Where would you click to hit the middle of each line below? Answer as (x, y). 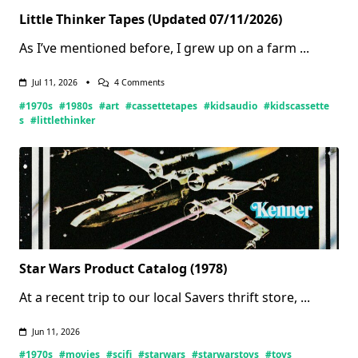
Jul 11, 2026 (54, 82)
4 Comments (139, 82)
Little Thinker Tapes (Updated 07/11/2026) (151, 19)
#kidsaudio (231, 105)
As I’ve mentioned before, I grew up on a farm (158, 48)
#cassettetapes (161, 105)
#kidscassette (296, 105)
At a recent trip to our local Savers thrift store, (158, 297)
